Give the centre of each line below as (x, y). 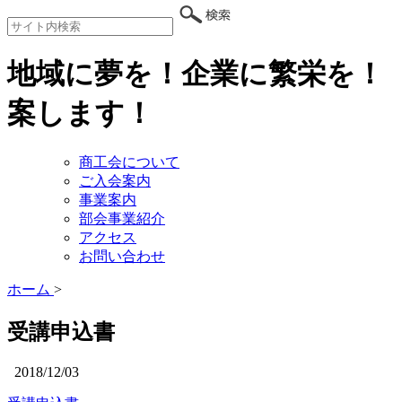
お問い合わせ (122, 256)
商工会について (129, 162)
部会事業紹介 (122, 218)
